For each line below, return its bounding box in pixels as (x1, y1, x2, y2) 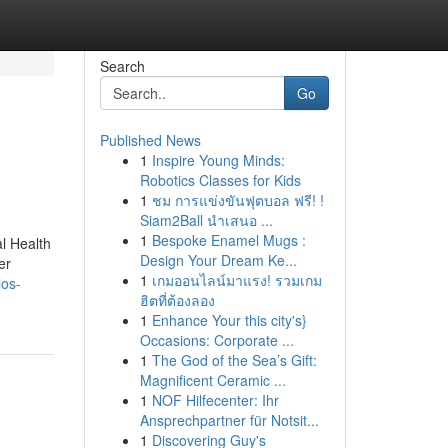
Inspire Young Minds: (151, 150, 285, 170)
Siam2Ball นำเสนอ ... (139, 210, 273, 230)
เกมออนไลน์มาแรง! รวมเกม (151, 270, 322, 290)
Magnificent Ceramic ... (139, 370, 286, 390)
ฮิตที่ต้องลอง (139, 290, 215, 310)
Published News (99, 130, 201, 150)
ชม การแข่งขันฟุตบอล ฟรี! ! (151, 190, 324, 210)
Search (99, 56, 145, 76)
